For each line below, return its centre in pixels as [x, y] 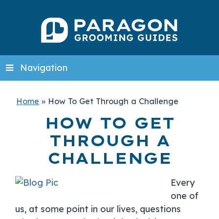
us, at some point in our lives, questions [98, 209]
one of [185, 196]
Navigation [44, 68]
